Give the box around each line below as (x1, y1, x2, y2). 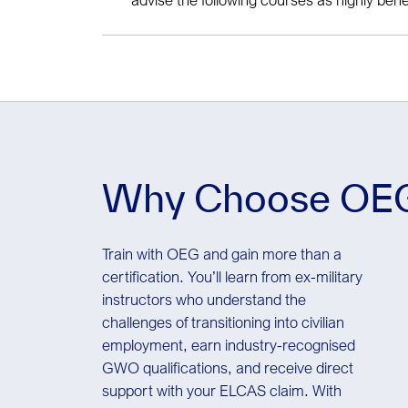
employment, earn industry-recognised (102, 334, 355, 354)
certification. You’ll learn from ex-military (102, 266, 362, 286)
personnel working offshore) (149, 90, 330, 110)
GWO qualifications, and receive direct (102, 357, 353, 377)
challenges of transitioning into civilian (102, 311, 344, 331)
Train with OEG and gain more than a (102, 243, 342, 263)
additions (131, 12, 189, 32)
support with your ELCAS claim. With (102, 380, 342, 400)
